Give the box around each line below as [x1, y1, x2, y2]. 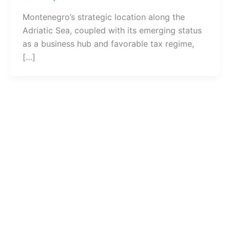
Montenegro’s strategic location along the [23, 11, 185, 22]
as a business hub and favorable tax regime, [23, 38, 194, 49]
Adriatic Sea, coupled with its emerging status [23, 25, 202, 35]
